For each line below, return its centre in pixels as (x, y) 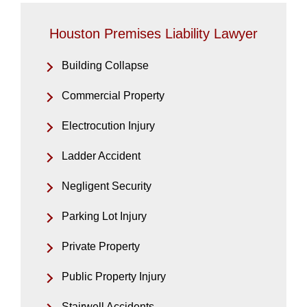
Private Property (101, 246)
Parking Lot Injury (104, 216)
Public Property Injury (114, 276)
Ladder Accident (101, 156)
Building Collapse (105, 65)
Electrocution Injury (108, 125)
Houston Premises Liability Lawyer (153, 33)
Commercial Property (113, 95)
